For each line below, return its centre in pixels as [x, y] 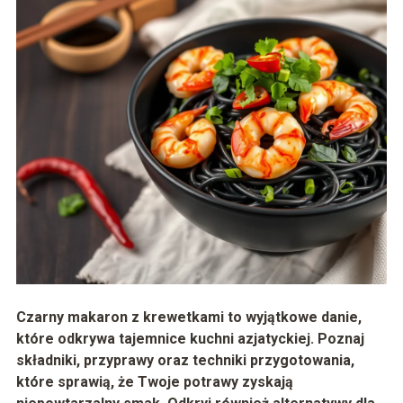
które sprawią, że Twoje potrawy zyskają [154, 382]
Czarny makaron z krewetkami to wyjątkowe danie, [188, 318]
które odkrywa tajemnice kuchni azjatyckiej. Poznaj [190, 339]
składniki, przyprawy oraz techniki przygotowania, [185, 361]
